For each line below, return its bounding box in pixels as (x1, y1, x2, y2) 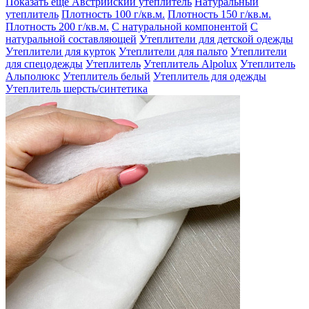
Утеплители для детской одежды (139, 32, 293, 45)
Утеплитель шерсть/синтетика (6, 82, 148, 94)
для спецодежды (6, 57, 83, 70)
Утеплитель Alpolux (143, 57, 237, 70)
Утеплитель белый (63, 70, 150, 82)
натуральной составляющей (6, 32, 137, 45)
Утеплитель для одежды (153, 70, 266, 82)
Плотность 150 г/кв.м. (168, 8, 271, 20)
